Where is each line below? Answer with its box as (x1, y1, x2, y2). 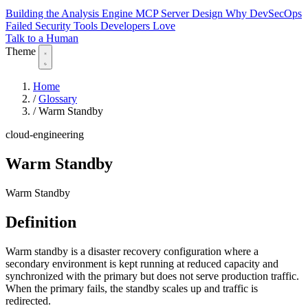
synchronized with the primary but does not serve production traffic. (5, 269, 299, 282)
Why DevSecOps (225, 8, 302, 20)
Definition (5, 212, 76, 231)
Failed (5, 20, 35, 32)
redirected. (5, 294, 51, 307)
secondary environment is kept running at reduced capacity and (5, 257, 278, 269)
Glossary (38, 93, 77, 105)
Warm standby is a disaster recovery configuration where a (5, 245, 258, 257)
